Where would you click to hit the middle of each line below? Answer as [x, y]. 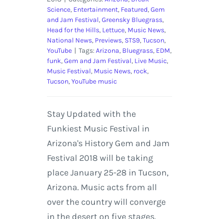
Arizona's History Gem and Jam [108, 143]
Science [58, 10]
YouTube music [94, 82]
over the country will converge [106, 202]
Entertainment [95, 10]
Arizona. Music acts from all [102, 187]
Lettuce [113, 30]
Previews [108, 41]
